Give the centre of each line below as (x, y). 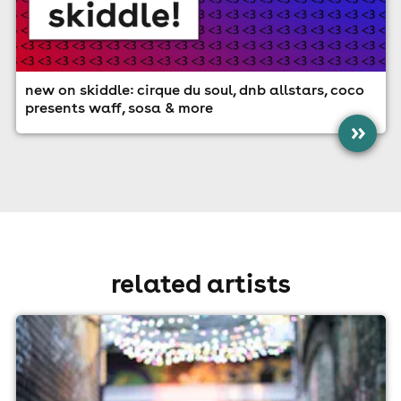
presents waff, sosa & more (119, 108)
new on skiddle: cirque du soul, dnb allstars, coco (194, 90)
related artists (200, 282)
